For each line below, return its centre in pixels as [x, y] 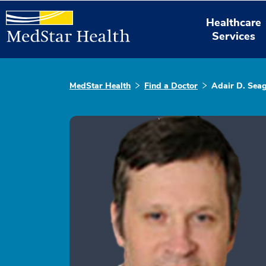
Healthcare [234, 22]
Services [234, 36]
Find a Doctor [171, 86]
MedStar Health [100, 86]
